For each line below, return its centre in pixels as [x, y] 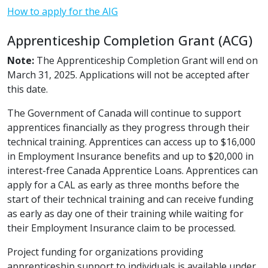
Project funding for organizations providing [105, 252]
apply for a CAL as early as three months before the [123, 185]
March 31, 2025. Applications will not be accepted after [128, 75]
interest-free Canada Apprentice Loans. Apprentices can [133, 170]
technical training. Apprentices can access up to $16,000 [131, 142]
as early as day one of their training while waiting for [125, 214]
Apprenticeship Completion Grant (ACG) [130, 40]
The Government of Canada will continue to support [124, 113]
